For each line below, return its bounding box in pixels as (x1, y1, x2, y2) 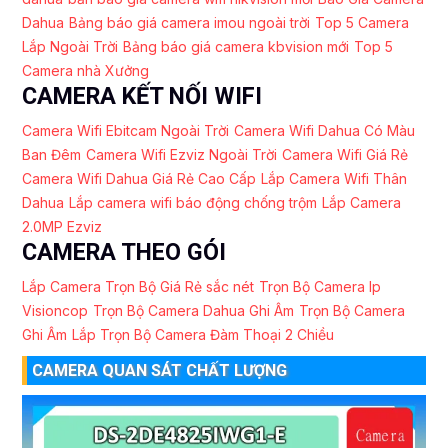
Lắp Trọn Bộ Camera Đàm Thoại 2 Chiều (72, 325, 334, 343)
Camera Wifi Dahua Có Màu (234, 121, 415, 139)
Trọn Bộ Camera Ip (259, 277, 381, 295)
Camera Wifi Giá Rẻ (282, 145, 408, 163)
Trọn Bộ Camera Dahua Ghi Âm (93, 301, 294, 319)
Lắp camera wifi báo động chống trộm (69, 193, 317, 211)
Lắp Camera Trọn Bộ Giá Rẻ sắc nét (22, 277, 254, 295)
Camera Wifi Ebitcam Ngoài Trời (22, 121, 229, 139)
